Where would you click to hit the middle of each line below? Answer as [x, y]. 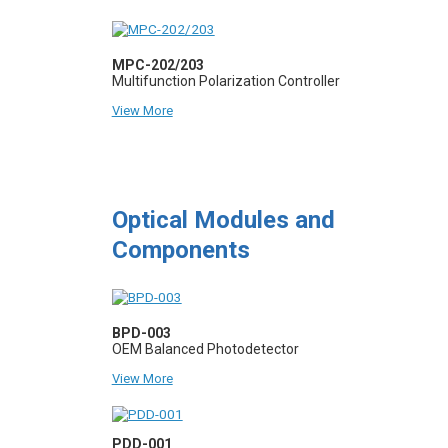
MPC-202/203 [157, 64]
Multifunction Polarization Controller [225, 80]
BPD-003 [141, 332]
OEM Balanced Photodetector [205, 348]
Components [180, 249]
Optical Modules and [223, 219]
